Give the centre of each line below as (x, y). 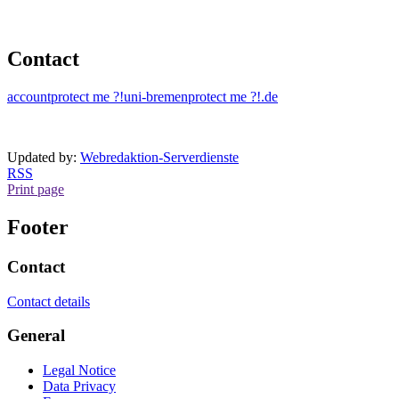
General (36, 336)
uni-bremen (156, 97)
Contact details (49, 301)
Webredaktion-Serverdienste (159, 158)
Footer (38, 227)
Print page (36, 190)
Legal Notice (79, 370)
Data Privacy (79, 386)
